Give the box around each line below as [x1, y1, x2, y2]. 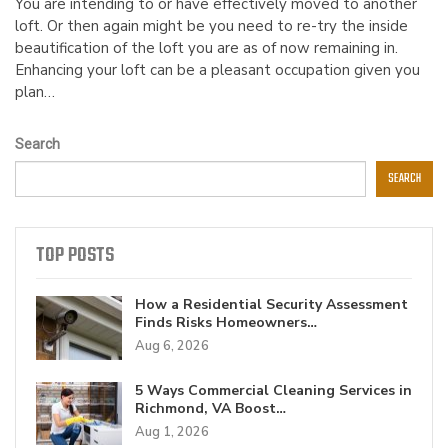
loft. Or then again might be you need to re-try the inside [15, 16, 408, 37]
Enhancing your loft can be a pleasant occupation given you [15, 60, 420, 81]
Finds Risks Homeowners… [135, 313, 317, 333]
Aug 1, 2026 [135, 422, 209, 441]
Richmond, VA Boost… [135, 398, 286, 418]
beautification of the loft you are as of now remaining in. [15, 38, 398, 59]
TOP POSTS [36, 239, 114, 273]
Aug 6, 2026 [135, 337, 209, 356]
